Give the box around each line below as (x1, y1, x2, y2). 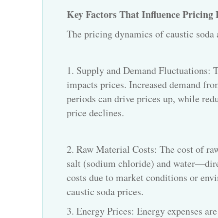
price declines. (67, 106, 124, 120)
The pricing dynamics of (67, 27, 166, 41)
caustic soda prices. (67, 185, 144, 199)
